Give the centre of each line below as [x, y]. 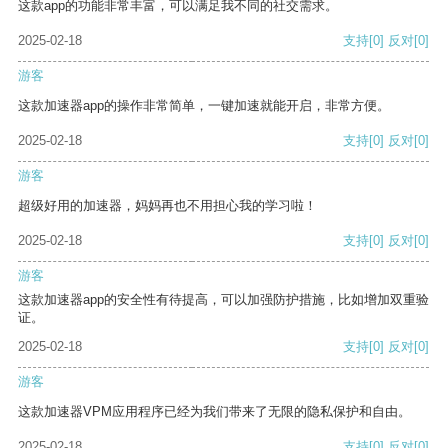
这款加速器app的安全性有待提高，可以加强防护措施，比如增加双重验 [223, 300]
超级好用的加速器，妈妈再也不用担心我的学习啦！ [167, 206]
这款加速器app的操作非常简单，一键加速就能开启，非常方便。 [204, 106]
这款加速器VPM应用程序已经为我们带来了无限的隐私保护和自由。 [214, 412]
